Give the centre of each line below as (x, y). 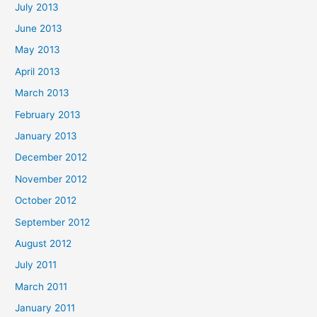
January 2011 (45, 308)
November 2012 (51, 179)
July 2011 (36, 265)
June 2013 (39, 28)
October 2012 (46, 201)
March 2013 (42, 93)
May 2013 (38, 50)
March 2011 (41, 286)
